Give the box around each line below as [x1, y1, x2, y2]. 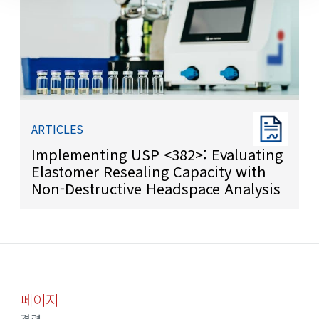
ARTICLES [31, 120, 83, 137]
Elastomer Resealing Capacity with [31, 161, 266, 182]
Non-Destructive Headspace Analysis [31, 178, 281, 199]
